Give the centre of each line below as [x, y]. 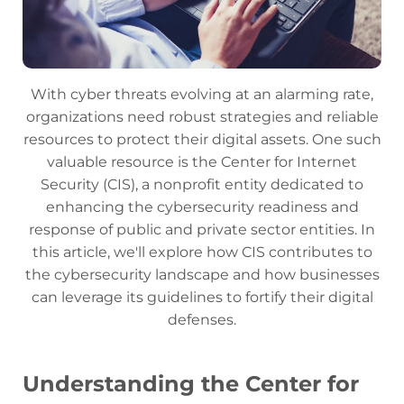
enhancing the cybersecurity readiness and [202, 207]
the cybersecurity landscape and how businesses [202, 275]
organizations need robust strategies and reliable [202, 117]
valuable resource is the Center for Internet [202, 162]
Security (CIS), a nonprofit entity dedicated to [202, 185]
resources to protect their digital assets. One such [202, 140]
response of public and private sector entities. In [202, 230]
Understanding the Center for [191, 384]
